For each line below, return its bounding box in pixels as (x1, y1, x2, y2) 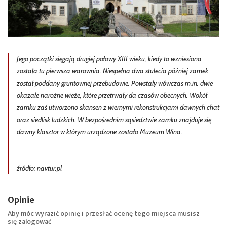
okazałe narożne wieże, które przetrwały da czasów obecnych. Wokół (17, 91, 207, 100)
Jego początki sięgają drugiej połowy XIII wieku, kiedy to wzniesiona (17, 54, 202, 63)
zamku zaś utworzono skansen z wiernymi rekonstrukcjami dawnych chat (17, 103, 219, 112)
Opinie (8, 195, 34, 205)
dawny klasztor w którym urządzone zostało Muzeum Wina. (17, 127, 182, 136)
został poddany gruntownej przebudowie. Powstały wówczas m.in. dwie (17, 79, 213, 88)
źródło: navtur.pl (17, 164, 62, 173)
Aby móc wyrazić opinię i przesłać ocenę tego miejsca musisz (8, 208, 200, 219)
